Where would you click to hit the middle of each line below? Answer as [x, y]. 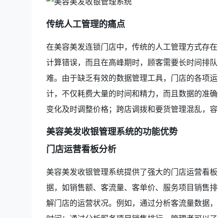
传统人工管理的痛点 [85, 24]
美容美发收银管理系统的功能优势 [112, 131]
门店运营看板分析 [81, 149]
